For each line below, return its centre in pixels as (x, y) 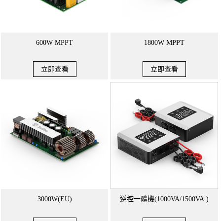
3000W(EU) (55, 199)
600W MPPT (55, 43)
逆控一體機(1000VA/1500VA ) (164, 199)
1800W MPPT (175, 43)
